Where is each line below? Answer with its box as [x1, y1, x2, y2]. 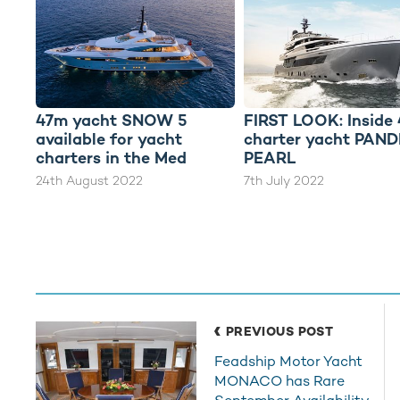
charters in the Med [36, 146, 187, 168]
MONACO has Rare [213, 371, 345, 390]
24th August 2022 [36, 171, 143, 188]
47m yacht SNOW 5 [36, 109, 187, 130]
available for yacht [36, 128, 182, 149]
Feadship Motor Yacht [213, 351, 362, 371]
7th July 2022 [243, 171, 324, 188]
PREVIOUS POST [225, 322, 334, 339]
